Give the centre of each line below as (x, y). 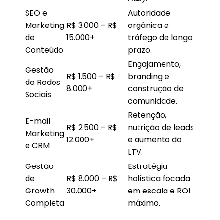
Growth (40, 191)
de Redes (43, 82)
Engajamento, (154, 64)
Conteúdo (44, 50)
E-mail (38, 121)
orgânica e (148, 25)
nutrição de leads (161, 127)
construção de (156, 88)
